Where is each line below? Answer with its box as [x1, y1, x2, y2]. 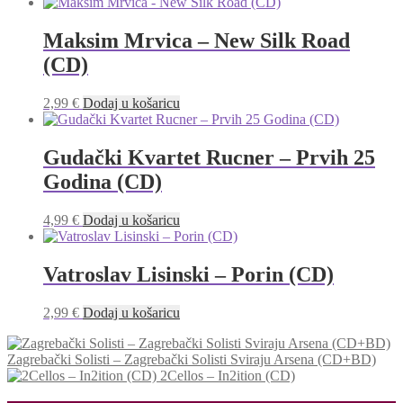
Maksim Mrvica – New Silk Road [43, 29, 350, 53]
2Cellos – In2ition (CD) [160, 367, 295, 383]
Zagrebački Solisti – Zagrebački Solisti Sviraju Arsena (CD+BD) [7, 351, 376, 367]
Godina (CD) [43, 169, 162, 193]
